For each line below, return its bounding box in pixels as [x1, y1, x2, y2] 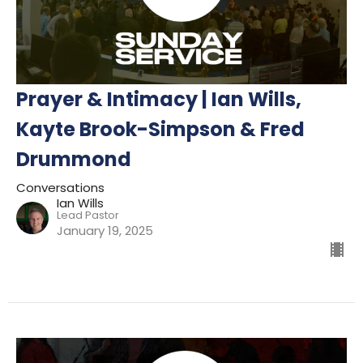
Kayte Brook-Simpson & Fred [16, 115, 305, 143]
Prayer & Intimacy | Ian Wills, [16, 85, 301, 113]
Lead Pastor [57, 207, 119, 223]
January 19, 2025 [57, 221, 153, 239]
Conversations [16, 178, 105, 196]
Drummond [16, 145, 131, 173]
